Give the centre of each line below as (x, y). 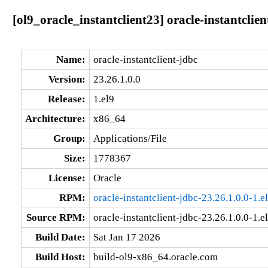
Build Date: (60, 237)
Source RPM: (56, 217)
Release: (66, 99)
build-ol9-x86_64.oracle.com (155, 257)
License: (67, 178)
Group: (69, 138)
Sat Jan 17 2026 (127, 237)
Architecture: (55, 118)
